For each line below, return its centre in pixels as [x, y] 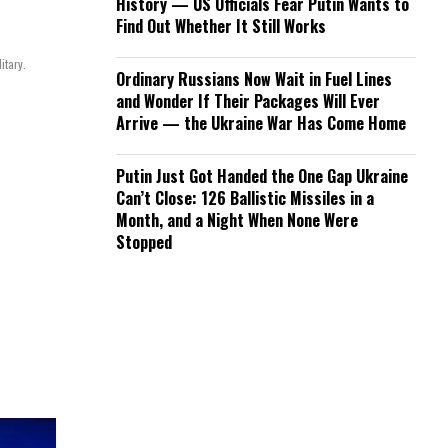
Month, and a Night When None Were [237, 220]
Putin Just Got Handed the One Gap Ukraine [262, 176]
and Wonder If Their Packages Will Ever [248, 101]
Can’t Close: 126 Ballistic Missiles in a [245, 198]
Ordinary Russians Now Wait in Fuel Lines [254, 79]
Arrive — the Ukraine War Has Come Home [261, 123]
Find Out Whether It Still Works [221, 26]
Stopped [144, 242]
